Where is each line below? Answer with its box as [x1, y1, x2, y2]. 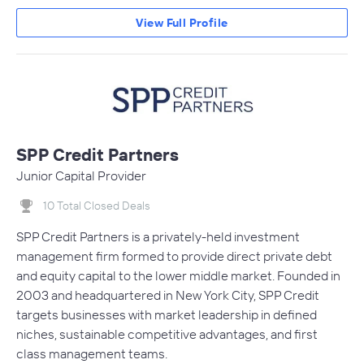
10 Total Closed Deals [43, 197, 150, 213]
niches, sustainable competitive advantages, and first [16, 326, 318, 343]
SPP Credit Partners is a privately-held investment [16, 228, 300, 245]
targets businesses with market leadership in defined [16, 306, 317, 323]
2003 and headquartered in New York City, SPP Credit [16, 287, 319, 304]
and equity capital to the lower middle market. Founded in [16, 267, 340, 284]
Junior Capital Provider [16, 167, 146, 184]
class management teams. [16, 345, 167, 362]
